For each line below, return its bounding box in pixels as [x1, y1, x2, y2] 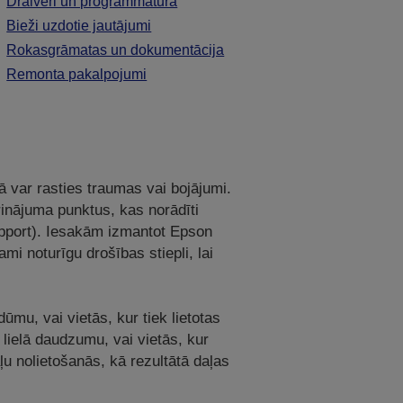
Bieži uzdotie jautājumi [6, 18, 152, 34]
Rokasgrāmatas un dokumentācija [6, 42, 225, 58]
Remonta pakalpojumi [6, 67, 148, 83]
